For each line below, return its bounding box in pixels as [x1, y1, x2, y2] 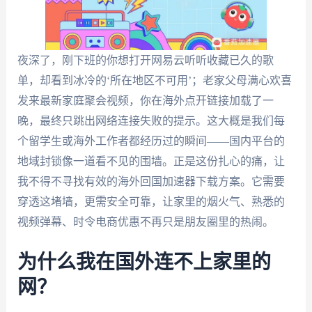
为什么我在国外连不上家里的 [17, 252, 271, 272]
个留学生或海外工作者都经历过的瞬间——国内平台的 [17, 135, 285, 147]
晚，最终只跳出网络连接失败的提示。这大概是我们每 [17, 115, 285, 127]
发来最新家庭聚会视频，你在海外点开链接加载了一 [17, 95, 274, 107]
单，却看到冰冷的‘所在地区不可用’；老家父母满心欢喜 [17, 75, 292, 86]
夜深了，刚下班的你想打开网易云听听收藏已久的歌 [17, 54, 274, 66]
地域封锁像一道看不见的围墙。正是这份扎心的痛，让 [17, 155, 285, 167]
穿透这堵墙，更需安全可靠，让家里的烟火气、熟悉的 [17, 196, 285, 208]
